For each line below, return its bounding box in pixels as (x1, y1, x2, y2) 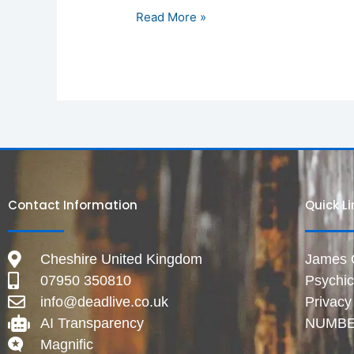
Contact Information (8, 196, 137, 213)
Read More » (136, 9, 207, 25)
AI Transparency (40, 314, 144, 331)
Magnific (40, 336, 93, 352)
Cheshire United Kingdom (40, 250, 202, 267)
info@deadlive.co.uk (40, 293, 168, 310)
